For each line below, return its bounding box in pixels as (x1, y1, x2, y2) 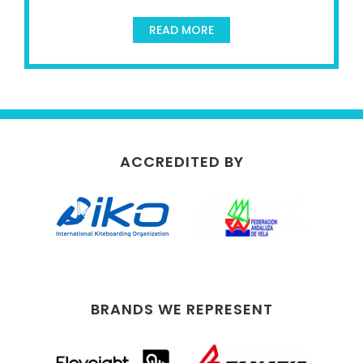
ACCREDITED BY (119, 151, 244, 172)
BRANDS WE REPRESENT (90, 298, 273, 319)
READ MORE (149, 22, 214, 39)
